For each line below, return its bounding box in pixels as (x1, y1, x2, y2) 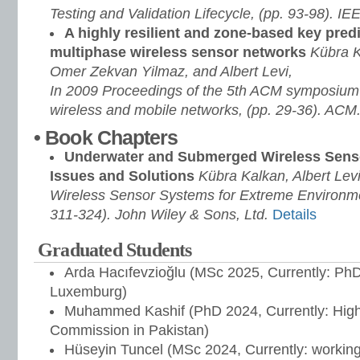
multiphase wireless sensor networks (50, 44, 310, 60)
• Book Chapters (34, 126, 178, 149)
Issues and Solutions (50, 168, 198, 184)
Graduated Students (38, 239, 192, 260)
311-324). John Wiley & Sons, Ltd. (50, 207, 272, 223)
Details (272, 207, 317, 223)
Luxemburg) (50, 284, 127, 300)
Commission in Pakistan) (50, 322, 209, 338)
